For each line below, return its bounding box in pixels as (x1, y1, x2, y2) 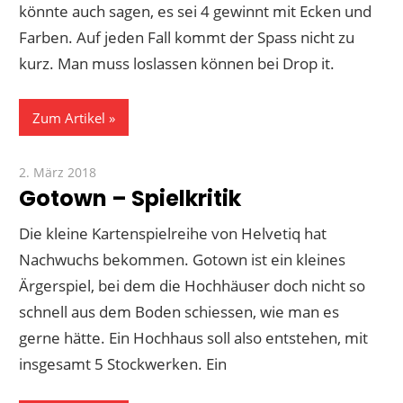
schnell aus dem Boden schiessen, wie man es (19, 301, 340, 323)
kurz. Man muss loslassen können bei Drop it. (19, 52, 336, 74)
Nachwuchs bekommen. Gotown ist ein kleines (19, 249, 346, 271)
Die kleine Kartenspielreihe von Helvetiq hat (19, 223, 327, 245)
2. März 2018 (19, 163, 97, 181)
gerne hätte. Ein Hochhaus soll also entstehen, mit (19, 327, 369, 349)
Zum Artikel (32, 108, 106, 127)
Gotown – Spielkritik (19, 183, 242, 213)
